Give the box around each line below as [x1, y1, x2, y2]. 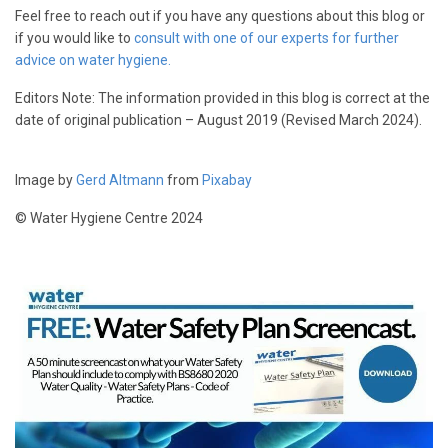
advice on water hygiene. [15, 52, 171, 69]
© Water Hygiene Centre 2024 [15, 210, 203, 227]
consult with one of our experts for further [134, 30, 399, 47]
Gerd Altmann [76, 172, 164, 189]
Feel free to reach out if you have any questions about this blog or [15, 8, 425, 25]
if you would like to [15, 30, 134, 47]
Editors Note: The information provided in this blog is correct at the [15, 90, 430, 107]
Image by [15, 172, 76, 189]
